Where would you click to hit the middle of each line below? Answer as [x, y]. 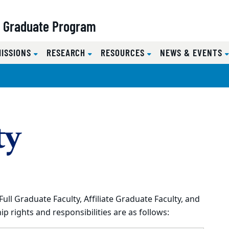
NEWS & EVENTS [192, 53]
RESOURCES [124, 53]
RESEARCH [67, 53]
